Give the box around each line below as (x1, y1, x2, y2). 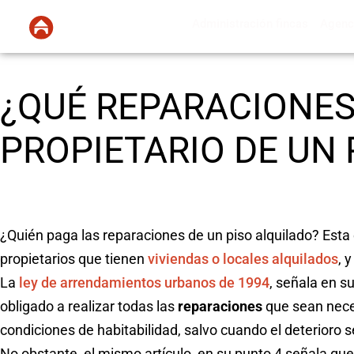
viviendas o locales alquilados (148, 250, 338, 267)
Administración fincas (192, 16, 309, 31)
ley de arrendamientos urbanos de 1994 (19, 273, 269, 291)
